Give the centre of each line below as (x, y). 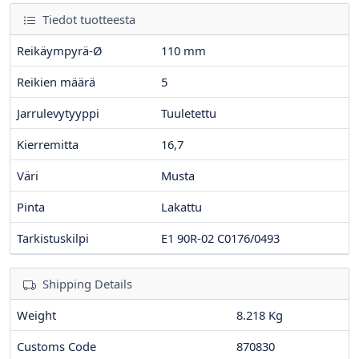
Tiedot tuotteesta (87, 20)
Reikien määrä (56, 82)
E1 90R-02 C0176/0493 (220, 238)
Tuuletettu (189, 113)
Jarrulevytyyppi (58, 113)
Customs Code (56, 347)
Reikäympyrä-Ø (60, 51)
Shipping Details (87, 284)
